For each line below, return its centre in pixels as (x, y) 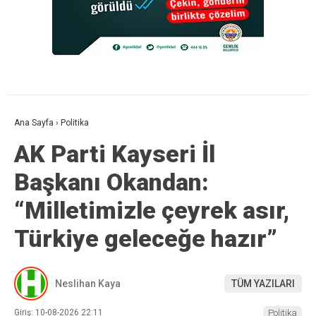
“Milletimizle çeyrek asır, (152, 211)
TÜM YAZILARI (263, 283)
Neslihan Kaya (88, 283)
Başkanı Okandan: (111, 182)
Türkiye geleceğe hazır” (146, 239)
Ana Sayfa (34, 123)
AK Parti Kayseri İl (115, 154)
